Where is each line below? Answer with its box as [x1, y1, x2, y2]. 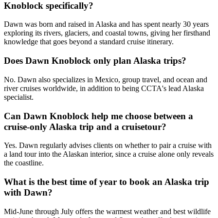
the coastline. [4, 159, 44, 167]
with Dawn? [4, 187, 53, 198]
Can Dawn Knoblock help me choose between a [4, 110, 193, 121]
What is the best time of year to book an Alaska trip [4, 176, 209, 187]
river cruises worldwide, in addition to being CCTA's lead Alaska [4, 84, 204, 92]
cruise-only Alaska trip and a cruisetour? [4, 121, 166, 132]
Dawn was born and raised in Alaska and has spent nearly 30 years [4, 20, 209, 29]
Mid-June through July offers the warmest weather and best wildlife [4, 207, 211, 216]
